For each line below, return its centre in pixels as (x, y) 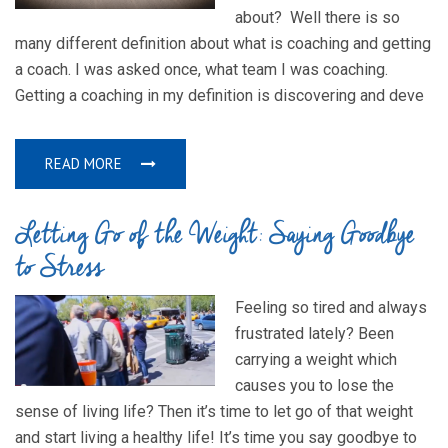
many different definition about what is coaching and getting (223, 44)
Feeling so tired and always (331, 308)
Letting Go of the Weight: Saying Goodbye (215, 235)
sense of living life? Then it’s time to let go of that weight (214, 412)
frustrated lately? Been (314, 334)
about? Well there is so (317, 18)
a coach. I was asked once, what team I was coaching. (201, 70)
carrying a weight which (316, 360)
